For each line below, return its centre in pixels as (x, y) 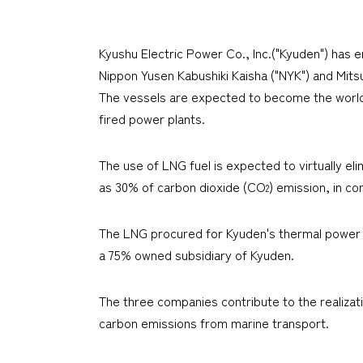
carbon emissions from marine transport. (214, 322)
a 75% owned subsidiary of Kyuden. (196, 254)
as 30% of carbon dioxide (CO (182, 186)
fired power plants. (152, 118)
